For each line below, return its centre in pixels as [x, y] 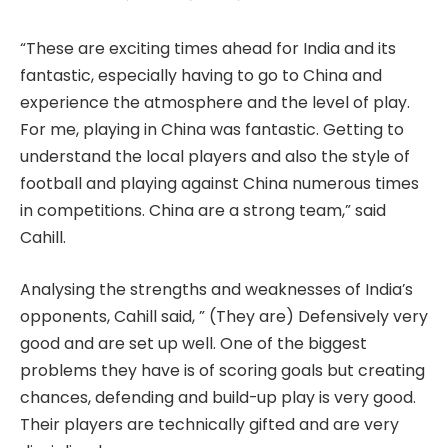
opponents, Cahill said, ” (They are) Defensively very [224, 316]
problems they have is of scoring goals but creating [222, 370]
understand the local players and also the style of [215, 157]
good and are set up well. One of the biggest [193, 343]
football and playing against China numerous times [219, 184]
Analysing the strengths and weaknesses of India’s [216, 289]
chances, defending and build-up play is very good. [218, 397]
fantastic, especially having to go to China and [201, 76]
